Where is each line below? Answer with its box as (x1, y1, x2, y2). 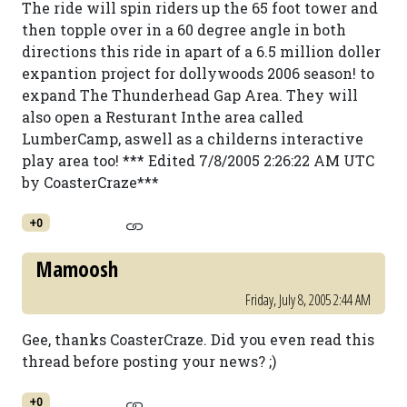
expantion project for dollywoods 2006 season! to (22, 64, 374, 83)
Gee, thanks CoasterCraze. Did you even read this (22, 330, 374, 349)
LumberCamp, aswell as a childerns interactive (22, 129, 363, 148)
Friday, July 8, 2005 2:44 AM (245, 290, 371, 310)
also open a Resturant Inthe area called (22, 107, 303, 126)
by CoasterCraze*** (22, 173, 159, 192)
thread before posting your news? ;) (22, 352, 276, 371)
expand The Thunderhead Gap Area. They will (22, 85, 358, 104)
